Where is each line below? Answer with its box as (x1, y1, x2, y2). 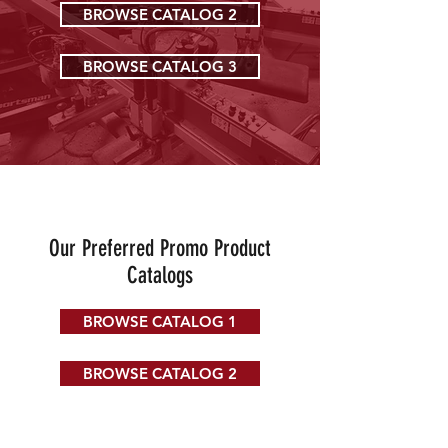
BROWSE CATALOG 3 (83, 57, 237, 76)
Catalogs (127, 262, 193, 289)
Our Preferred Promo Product (49, 235, 271, 262)
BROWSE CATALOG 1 (83, 312, 237, 331)
